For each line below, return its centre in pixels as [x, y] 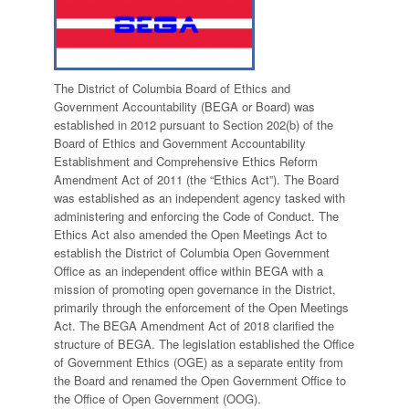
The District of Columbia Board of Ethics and [172, 88]
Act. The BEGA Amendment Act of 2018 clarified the [194, 325]
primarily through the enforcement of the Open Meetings [201, 307]
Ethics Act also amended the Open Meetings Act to [190, 234]
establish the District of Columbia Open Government [192, 252]
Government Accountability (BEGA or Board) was [184, 106]
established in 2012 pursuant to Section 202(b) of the [194, 125]
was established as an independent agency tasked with [199, 198]
